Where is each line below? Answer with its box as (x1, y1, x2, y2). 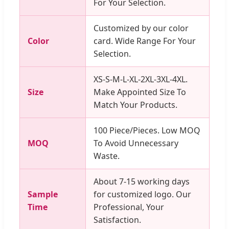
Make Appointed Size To (94, 86, 186, 98)
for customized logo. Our (94, 189, 191, 200)
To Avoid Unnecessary (94, 138, 178, 149)
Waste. (94, 150, 120, 162)
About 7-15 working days (94, 176, 190, 188)
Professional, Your (94, 201, 164, 213)
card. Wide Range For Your (94, 35, 196, 47)
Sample (28, 189, 58, 200)
